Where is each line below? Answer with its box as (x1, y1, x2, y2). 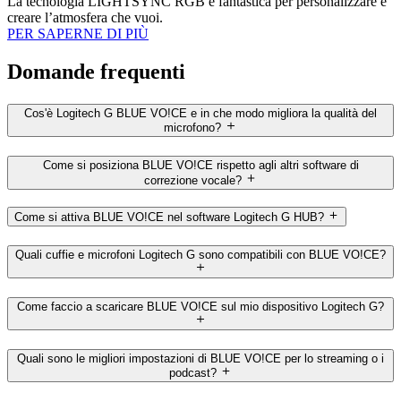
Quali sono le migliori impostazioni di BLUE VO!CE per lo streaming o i (17, 352, 384, 366)
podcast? (168, 366, 217, 380)
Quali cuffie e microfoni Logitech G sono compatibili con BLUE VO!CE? (15, 247, 386, 261)
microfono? (164, 121, 222, 135)
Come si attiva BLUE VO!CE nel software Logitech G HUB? (14, 210, 324, 225)
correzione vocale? (143, 173, 242, 187)
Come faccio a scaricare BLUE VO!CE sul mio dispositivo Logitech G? (17, 300, 384, 314)
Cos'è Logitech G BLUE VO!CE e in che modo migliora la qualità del (24, 107, 377, 121)
